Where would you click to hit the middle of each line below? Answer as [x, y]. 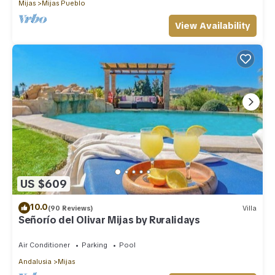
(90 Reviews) [71, 208]
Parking [95, 245]
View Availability [213, 26]
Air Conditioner [44, 245]
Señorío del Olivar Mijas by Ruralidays [109, 220]
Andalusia [35, 262]
